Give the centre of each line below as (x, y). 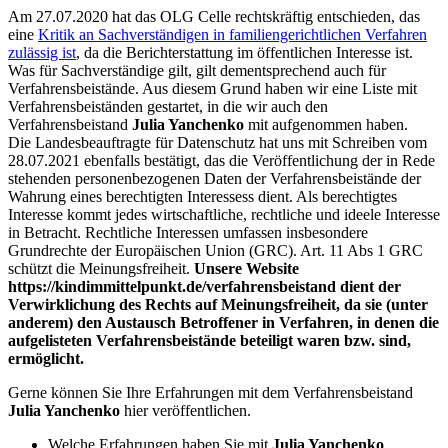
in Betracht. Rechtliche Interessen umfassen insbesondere (188, 232)
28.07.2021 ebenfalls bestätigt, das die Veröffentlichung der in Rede (221, 160)
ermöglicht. (46, 358)
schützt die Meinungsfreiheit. (101, 268)
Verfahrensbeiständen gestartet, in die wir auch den (168, 106)
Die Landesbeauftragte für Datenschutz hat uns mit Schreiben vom (217, 142)
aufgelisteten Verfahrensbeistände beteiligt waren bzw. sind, (209, 340)
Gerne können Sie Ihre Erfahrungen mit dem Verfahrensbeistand (210, 392)
